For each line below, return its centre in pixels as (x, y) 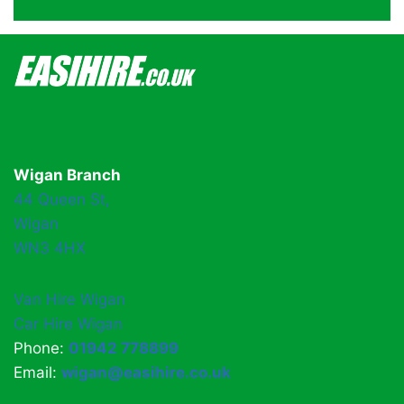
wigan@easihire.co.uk (146, 373)
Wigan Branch (67, 175)
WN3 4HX (50, 248)
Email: (37, 373)
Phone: (41, 349)
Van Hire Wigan (69, 300)
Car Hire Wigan (68, 324)
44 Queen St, (62, 200)
